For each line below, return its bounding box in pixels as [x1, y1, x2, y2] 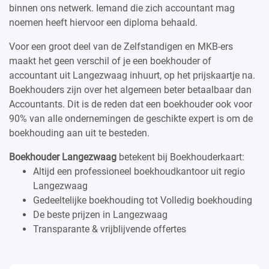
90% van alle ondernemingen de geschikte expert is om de [9, 112, 253, 124]
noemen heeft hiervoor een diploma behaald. [9, 16, 198, 28]
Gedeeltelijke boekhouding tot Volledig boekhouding [33, 194, 252, 206]
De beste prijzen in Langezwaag [33, 208, 168, 220]
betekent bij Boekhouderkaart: [116, 151, 244, 163]
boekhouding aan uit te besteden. [9, 127, 150, 139]
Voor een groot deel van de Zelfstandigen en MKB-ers [9, 40, 233, 52]
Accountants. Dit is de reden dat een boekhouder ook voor [9, 98, 252, 110]
